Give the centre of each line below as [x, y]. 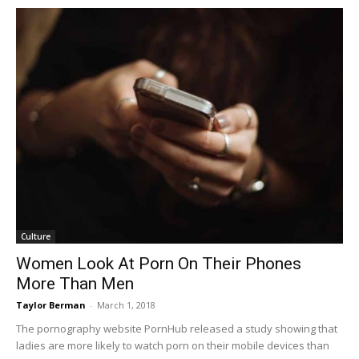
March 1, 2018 [126, 305]
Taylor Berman [51, 305]
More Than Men [75, 284]
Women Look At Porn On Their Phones [159, 264]
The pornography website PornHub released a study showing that [177, 329]
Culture [36, 237]
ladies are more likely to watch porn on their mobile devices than [173, 346]
